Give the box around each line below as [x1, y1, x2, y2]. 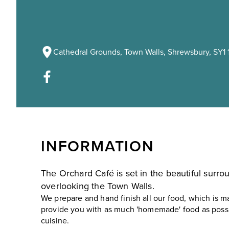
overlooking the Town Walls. [41, 180, 154, 192]
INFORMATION [41, 137, 154, 156]
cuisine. [41, 216, 70, 226]
